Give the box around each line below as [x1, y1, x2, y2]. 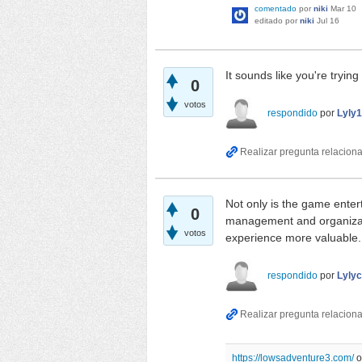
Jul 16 [317, 16, 339, 26]
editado [255, 16, 283, 26]
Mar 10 [330, 4, 356, 14]
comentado [255, 4, 297, 14]
